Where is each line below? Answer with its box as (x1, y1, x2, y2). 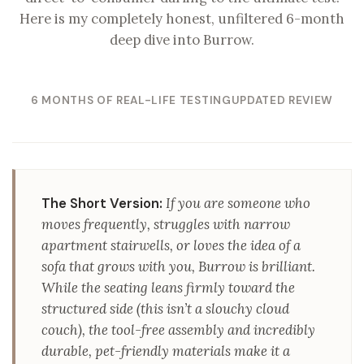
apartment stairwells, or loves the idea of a (41, 236, 301, 255)
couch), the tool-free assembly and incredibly (41, 321, 315, 340)
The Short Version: (41, 194, 162, 213)
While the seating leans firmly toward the (41, 279, 295, 297)
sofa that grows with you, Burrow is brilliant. (41, 258, 315, 276)
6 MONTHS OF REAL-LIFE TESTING (30, 93, 232, 108)
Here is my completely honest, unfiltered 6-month (19, 10, 344, 28)
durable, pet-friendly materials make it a (41, 342, 290, 361)
